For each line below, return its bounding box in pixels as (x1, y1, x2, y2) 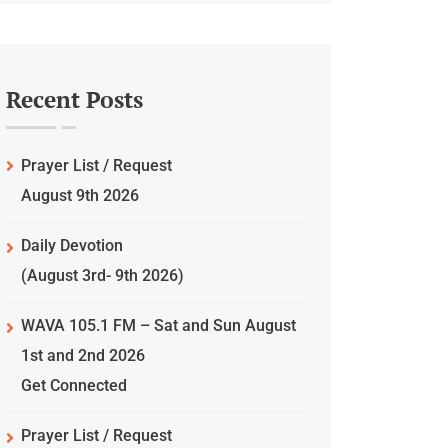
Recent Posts (6, 84, 143, 115)
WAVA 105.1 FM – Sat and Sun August (21, 316, 296, 335)
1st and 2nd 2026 (21, 346, 145, 365)
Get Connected (21, 376, 127, 395)
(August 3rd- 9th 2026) (21, 266, 184, 285)
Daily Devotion (21, 236, 123, 255)
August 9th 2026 (21, 186, 139, 205)
